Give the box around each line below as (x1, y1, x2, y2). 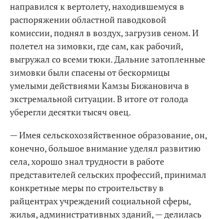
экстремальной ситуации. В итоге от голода (10, 92, 188, 105)
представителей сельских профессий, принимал (10, 168, 206, 180)
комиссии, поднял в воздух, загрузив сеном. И (10, 26, 198, 39)
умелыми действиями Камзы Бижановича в (10, 79, 189, 91)
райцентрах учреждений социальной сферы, (10, 195, 191, 207)
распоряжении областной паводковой (10, 13, 166, 25)
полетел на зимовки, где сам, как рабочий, (10, 40, 183, 52)
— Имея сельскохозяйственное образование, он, (10, 129, 207, 141)
